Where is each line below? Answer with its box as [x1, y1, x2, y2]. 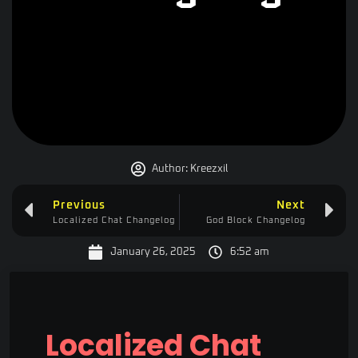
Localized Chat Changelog [53, 216, 175, 225]
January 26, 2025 [110, 247, 196, 258]
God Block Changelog [206, 216, 305, 225]
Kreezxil [187, 164, 228, 174]
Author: [151, 164, 188, 174]
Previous [53, 200, 105, 211]
